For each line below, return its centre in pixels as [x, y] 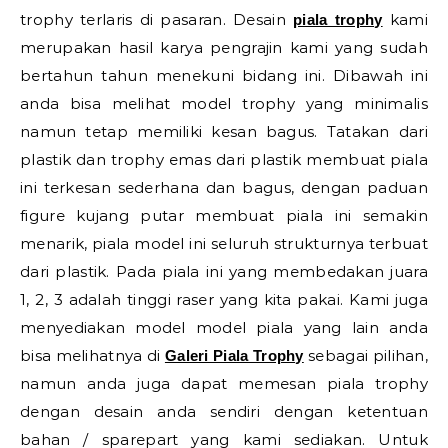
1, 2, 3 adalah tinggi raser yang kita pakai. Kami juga [224, 299]
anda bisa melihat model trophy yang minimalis [224, 103]
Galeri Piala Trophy [234, 355]
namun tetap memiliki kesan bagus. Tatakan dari [224, 131]
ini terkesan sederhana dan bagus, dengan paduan [224, 187]
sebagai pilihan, [366, 355]
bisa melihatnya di [92, 355]
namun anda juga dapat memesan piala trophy [224, 383]
